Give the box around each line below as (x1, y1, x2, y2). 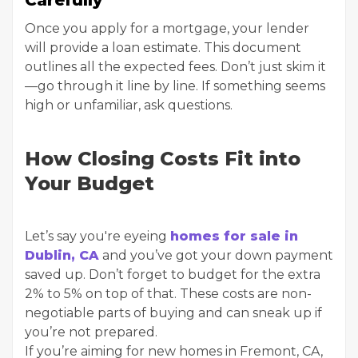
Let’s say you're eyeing (25, 229, 170, 244)
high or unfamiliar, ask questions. (25, 97, 233, 113)
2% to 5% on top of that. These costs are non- (25, 286, 312, 301)
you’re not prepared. (25, 324, 157, 340)
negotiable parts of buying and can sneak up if (25, 305, 322, 320)
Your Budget (25, 172, 154, 195)
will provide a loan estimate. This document (25, 40, 301, 55)
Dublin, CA (25, 248, 99, 263)
